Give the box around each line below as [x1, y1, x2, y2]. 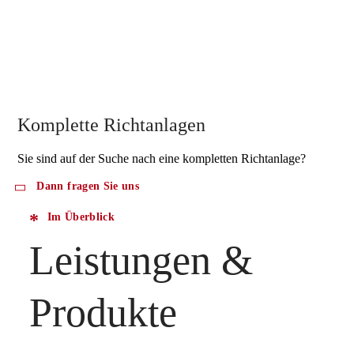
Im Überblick [47, 210, 115, 223]
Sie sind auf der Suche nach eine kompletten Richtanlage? [17, 152, 307, 166]
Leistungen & [29, 237, 254, 283]
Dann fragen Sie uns [36, 180, 140, 193]
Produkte [29, 289, 178, 335]
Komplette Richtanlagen [17, 115, 206, 136]
